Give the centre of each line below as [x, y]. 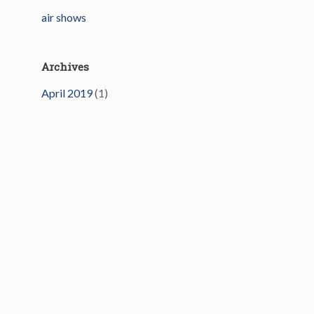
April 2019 [67, 93]
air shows [64, 17]
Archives [66, 67]
